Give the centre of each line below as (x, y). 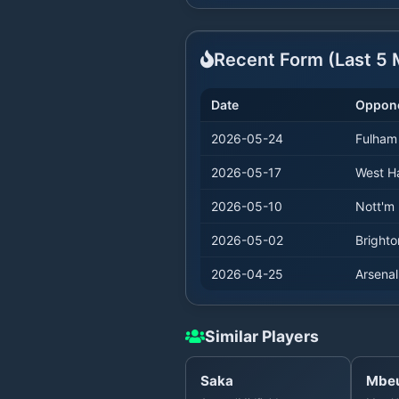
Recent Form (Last (295, 59)
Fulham (376, 138)
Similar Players (262, 336)
